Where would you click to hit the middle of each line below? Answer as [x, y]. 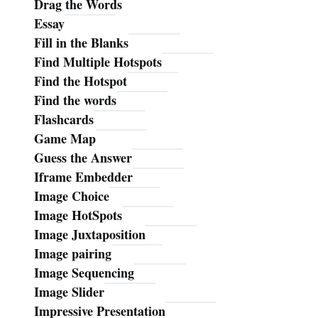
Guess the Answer [83, 157]
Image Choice [72, 196]
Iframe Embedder [83, 176]
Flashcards [64, 119]
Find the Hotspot [81, 81]
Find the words [75, 100]
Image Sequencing [84, 272]
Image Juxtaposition [90, 234]
